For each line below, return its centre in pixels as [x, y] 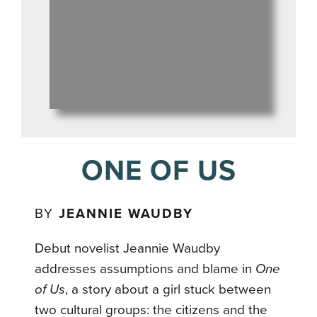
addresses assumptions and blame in [145, 269]
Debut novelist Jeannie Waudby [128, 248]
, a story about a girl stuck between [168, 289]
